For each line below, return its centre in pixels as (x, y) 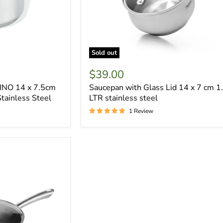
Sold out (105, 53)
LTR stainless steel (124, 98)
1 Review (141, 111)
